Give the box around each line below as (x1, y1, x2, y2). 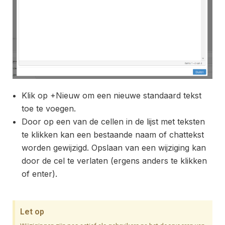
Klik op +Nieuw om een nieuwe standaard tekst (22, 90, 201, 101)
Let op (20, 207, 44, 217)
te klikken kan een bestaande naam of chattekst (22, 130, 204, 140)
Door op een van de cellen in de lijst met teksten (22, 117, 205, 127)
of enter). (22, 169, 60, 179)
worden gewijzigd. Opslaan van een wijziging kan (22, 143, 206, 153)
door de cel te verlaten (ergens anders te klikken (22, 156, 207, 166)
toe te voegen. (22, 103, 76, 114)
